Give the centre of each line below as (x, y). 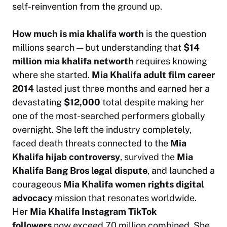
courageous (38, 184)
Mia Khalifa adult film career (153, 75)
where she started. (52, 75)
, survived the (148, 157)
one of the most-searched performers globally (109, 116)
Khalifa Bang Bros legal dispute (80, 171)
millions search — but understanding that (98, 48)
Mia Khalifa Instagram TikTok (93, 212)
